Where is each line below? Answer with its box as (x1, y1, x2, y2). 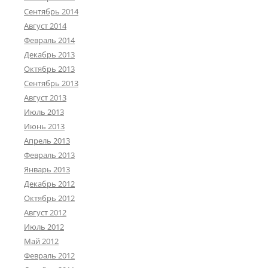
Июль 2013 (24, 106, 64, 118)
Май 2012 (24, 236, 59, 247)
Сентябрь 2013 (24, 78, 78, 89)
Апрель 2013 (24, 135, 70, 147)
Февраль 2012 (24, 250, 75, 261)
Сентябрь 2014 (24, 6, 78, 17)
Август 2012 (24, 207, 66, 218)
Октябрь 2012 (24, 193, 75, 204)
